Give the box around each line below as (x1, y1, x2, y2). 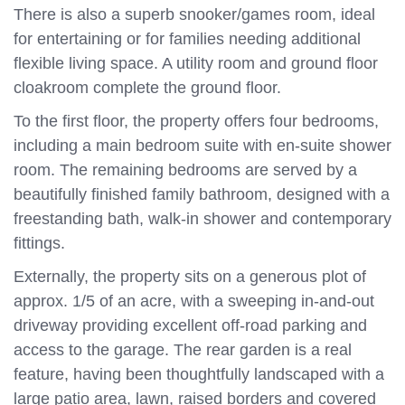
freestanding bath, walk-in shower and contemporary (14, 210, 391, 228)
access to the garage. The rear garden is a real (14, 341, 352, 359)
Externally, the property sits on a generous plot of (14, 268, 366, 286)
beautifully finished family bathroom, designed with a (14, 185, 390, 203)
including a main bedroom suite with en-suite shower (14, 137, 391, 155)
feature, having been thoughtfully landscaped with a (14, 365, 384, 383)
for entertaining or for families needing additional (14, 30, 361, 48)
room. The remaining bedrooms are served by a (14, 161, 357, 179)
